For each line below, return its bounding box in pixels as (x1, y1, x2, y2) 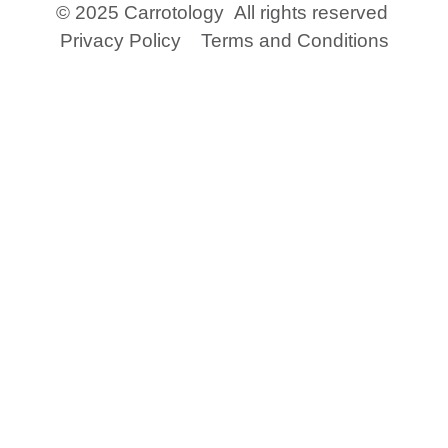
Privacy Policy (59, 30, 181, 52)
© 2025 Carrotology (55, 2, 229, 24)
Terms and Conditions (195, 30, 389, 52)
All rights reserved (233, 2, 388, 24)
